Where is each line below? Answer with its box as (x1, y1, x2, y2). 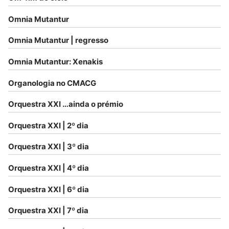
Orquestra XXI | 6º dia (8, 184, 89, 194)
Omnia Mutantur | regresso (8, 35, 108, 45)
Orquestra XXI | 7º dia (8, 205, 88, 216)
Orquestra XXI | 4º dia (8, 163, 89, 173)
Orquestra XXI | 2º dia (8, 120, 88, 130)
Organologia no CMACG (8, 78, 96, 88)
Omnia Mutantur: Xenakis (8, 57, 103, 67)
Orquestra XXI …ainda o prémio (8, 99, 123, 109)
